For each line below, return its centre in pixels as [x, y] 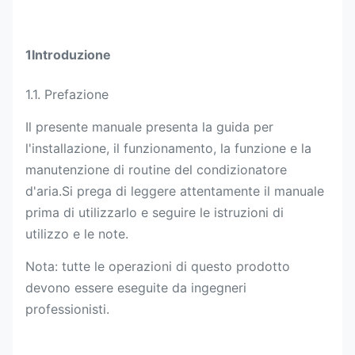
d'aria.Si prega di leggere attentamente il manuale [175, 191]
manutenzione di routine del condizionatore [156, 170]
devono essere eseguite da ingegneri [136, 288]
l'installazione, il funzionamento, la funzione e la [168, 148]
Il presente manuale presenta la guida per [149, 127]
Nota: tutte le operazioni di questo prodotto [158, 266]
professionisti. [67, 309]
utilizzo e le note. [77, 234]
